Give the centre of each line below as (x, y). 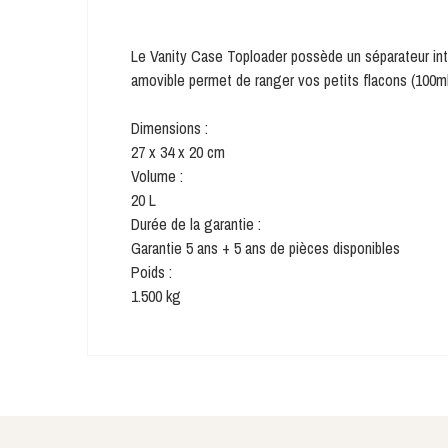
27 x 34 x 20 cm (178, 152)
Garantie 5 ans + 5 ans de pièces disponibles (265, 248)
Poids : (151, 272)
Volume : (157, 176)
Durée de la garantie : (196, 224)
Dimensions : (169, 128)
